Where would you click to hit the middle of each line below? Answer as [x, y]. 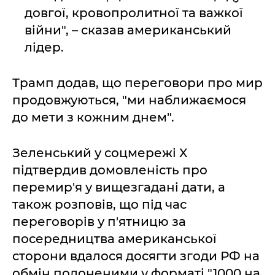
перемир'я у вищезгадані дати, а [119, 187]
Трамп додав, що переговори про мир [137, 83]
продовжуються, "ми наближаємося [129, 100]
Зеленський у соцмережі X [100, 153]
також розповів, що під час [99, 204]
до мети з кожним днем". [93, 117]
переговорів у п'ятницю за [99, 222]
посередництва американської [114, 239]
